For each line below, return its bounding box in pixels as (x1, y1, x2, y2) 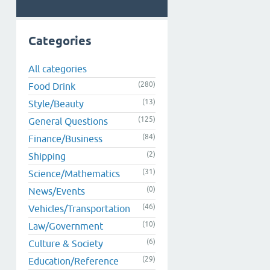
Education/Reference (28, 255, 119, 266)
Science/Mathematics (28, 168, 120, 179)
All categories (28, 63, 87, 74)
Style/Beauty (28, 98, 84, 109)
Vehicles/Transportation (28, 202, 130, 214)
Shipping (28, 150, 66, 162)
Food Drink (28, 80, 75, 92)
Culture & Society (28, 237, 103, 249)
